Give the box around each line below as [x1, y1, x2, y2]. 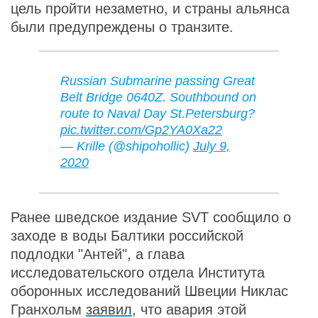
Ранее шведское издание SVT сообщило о [11, 209, 291, 225]
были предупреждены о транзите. [11, 19, 234, 35]
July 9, [193, 139, 230, 153]
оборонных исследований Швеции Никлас [11, 283, 288, 299]
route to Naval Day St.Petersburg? [60, 106, 255, 121]
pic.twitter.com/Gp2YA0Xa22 [60, 123, 222, 137]
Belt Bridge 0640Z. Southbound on [60, 90, 256, 104]
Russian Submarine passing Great [60, 74, 255, 88]
